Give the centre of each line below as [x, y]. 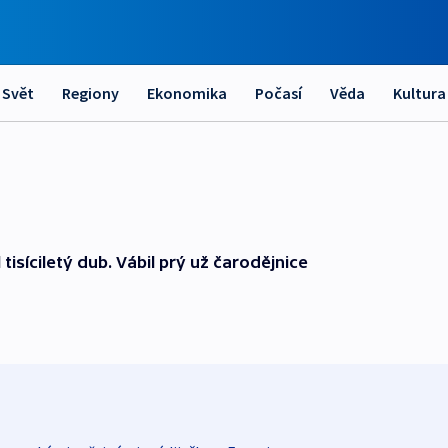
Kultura [419, 93]
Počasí [278, 93]
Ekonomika [187, 93]
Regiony [90, 93]
